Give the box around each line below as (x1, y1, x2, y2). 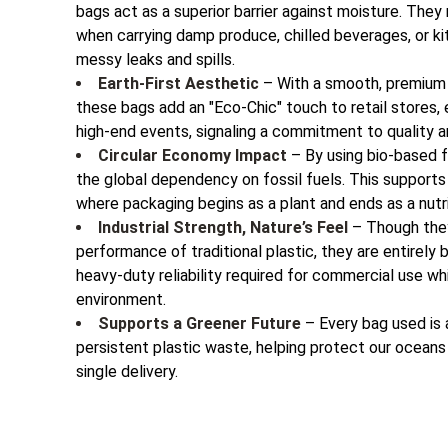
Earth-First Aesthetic (98, 74, 259, 93)
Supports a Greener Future (98, 314, 301, 333)
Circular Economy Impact (98, 146, 287, 165)
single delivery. (76, 362, 178, 381)
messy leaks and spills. (76, 50, 235, 69)
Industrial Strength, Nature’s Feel (98, 218, 348, 237)
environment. (76, 290, 166, 309)
